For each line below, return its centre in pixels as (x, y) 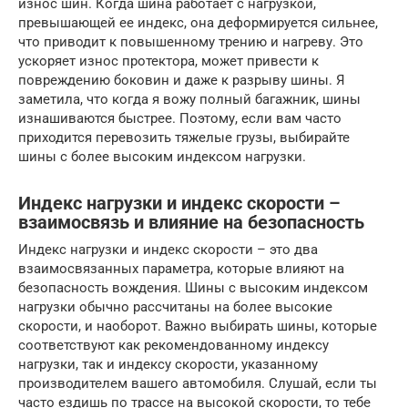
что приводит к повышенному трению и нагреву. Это (191, 42)
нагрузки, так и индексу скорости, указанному (168, 365)
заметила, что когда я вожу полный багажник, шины (189, 100)
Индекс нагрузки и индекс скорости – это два (168, 250)
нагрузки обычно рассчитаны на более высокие (175, 307)
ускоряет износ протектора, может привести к (168, 61)
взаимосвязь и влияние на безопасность (191, 222)
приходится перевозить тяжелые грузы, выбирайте (184, 138)
